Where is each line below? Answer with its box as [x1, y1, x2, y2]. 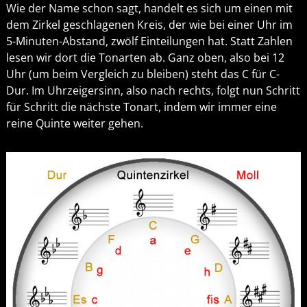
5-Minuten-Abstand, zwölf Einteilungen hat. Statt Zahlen [5, 33, 293, 49]
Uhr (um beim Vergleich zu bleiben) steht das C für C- [5, 66, 280, 82]
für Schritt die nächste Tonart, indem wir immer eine [5, 99, 277, 114]
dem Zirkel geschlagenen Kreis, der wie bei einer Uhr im [5, 16, 293, 32]
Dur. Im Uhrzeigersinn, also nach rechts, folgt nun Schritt [5, 82, 300, 98]
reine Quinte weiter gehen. [5, 115, 143, 131]
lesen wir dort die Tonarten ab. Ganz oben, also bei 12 [5, 49, 284, 65]
